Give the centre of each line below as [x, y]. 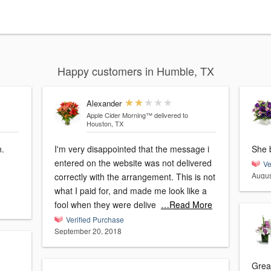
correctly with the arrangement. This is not [135, 177]
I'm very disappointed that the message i [132, 149]
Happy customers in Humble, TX [135, 71]
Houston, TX [105, 124]
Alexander [104, 103]
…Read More [187, 205]
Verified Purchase [95, 220]
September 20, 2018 [88, 231]
